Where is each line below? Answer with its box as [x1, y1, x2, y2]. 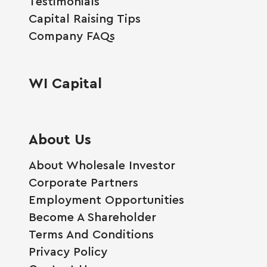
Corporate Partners [29, 174, 138, 190]
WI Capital [29, 73, 102, 92]
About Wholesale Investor [29, 157, 175, 172]
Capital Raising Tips [29, 10, 141, 26]
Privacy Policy [29, 243, 107, 259]
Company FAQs [29, 27, 115, 43]
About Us [29, 129, 91, 148]
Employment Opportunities [29, 191, 184, 207]
